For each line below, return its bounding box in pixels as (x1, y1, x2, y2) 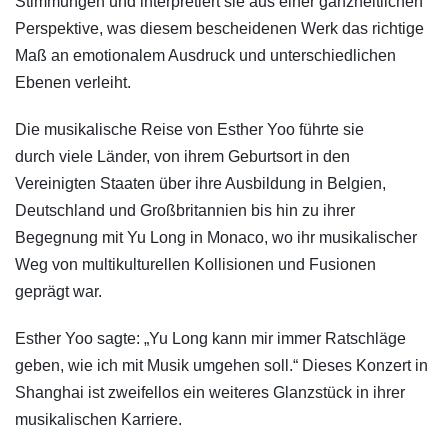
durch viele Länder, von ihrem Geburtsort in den (15, 148, 350, 166)
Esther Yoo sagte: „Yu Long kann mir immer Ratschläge (15, 330, 406, 348)
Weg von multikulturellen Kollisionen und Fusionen (15, 256, 376, 274)
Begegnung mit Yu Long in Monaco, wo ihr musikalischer (15, 229, 417, 247)
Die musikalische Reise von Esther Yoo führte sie (15, 121, 364, 139)
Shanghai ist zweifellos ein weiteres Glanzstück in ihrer (15, 384, 405, 402)
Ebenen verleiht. (15, 74, 131, 92)
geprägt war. (15, 283, 102, 301)
